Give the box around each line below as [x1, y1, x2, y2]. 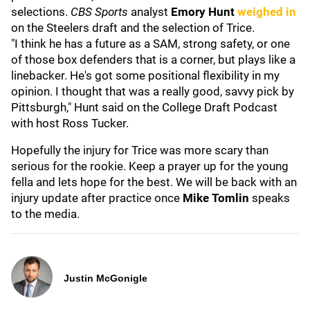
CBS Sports [71, 5, 128, 19]
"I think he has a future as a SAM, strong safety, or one [11, 37, 290, 51]
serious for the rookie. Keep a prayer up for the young [11, 159, 289, 173]
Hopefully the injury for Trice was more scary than [11, 143, 268, 157]
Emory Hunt [171, 5, 235, 19]
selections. [11, 5, 71, 19]
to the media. [11, 207, 82, 221]
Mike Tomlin [183, 191, 252, 205]
